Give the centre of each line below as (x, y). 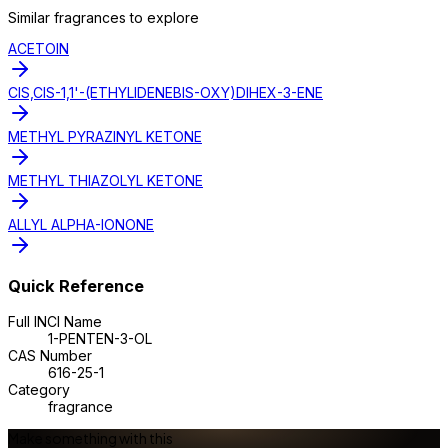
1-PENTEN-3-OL (100, 338)
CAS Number (50, 355)
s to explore (159, 17)
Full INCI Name (55, 321)
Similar (31, 17)
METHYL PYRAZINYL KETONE (105, 136)
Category (39, 389)
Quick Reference (76, 286)
